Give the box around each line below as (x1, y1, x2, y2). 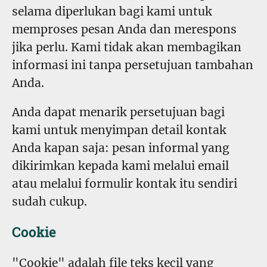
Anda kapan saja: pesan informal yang (12, 141, 229, 156)
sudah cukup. (12, 194, 87, 209)
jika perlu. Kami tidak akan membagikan (12, 39, 241, 54)
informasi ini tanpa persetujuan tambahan (12, 57, 253, 72)
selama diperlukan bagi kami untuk (12, 4, 212, 18)
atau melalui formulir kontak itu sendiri (12, 176, 237, 191)
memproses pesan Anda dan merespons (12, 21, 237, 36)
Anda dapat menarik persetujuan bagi (12, 105, 225, 120)
